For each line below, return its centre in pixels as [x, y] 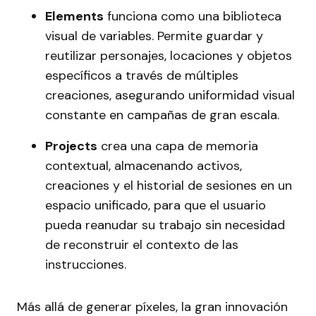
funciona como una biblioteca [193, 17]
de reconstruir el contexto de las [142, 245]
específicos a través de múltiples [142, 76]
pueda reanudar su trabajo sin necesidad [165, 225]
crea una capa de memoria [178, 146]
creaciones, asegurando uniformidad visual [170, 96]
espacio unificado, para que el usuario [156, 206]
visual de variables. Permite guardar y [154, 36]
